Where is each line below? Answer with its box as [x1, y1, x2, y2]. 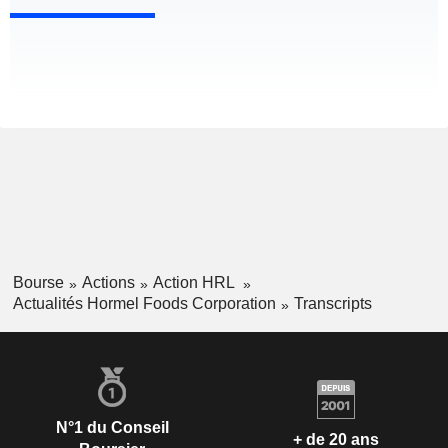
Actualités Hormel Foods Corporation [12, 294, 276, 312]
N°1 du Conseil [55, 418, 169, 436]
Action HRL [152, 274, 238, 292]
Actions [81, 274, 135, 292]
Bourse [12, 274, 64, 292]
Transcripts [293, 294, 372, 312]
